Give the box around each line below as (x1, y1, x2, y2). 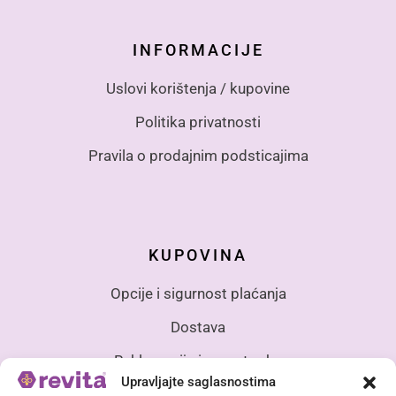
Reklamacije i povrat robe (113, 352, 283, 369)
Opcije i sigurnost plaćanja (110, 285, 286, 302)
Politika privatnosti (135, 113, 261, 131)
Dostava (171, 318, 225, 336)
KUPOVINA (148, 246, 247, 264)
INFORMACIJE (132, 41, 264, 59)
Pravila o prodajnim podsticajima (88, 147, 308, 164)
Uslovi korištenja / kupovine (106, 80, 290, 97)
